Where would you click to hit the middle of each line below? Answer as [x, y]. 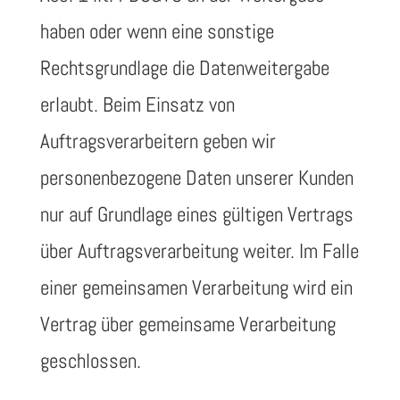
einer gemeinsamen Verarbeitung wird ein [196, 287]
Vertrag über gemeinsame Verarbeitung [187, 324]
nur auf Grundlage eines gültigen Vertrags [196, 214]
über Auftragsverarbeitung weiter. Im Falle [199, 251]
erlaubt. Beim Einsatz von [137, 104]
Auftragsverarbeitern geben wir [158, 141]
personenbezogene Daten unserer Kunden [196, 178]
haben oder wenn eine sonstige [157, 31]
